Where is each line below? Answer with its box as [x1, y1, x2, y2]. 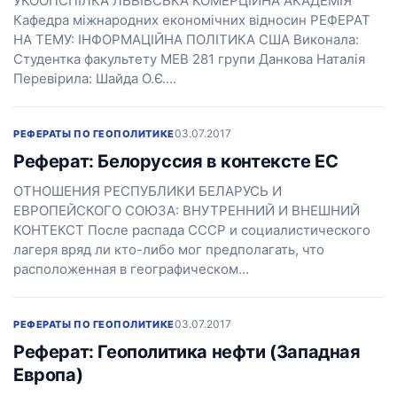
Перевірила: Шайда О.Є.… [13, 70, 176, 87]
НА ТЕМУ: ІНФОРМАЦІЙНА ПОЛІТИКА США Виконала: [13, 31, 359, 48]
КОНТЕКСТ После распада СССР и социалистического [13, 222, 370, 238]
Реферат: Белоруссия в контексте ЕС [13, 151, 339, 172]
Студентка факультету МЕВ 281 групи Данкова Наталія [13, 51, 365, 67]
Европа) [13, 364, 83, 385]
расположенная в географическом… [13, 261, 249, 277]
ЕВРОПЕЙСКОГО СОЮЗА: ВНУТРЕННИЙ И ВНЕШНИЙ [13, 202, 360, 219]
